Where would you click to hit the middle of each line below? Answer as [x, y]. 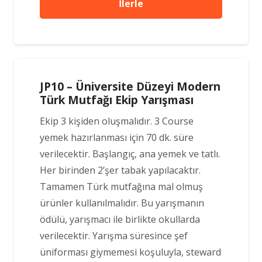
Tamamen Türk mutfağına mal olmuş [121, 187]
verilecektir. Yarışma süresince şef [114, 236]
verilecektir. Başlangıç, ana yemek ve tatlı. [130, 154]
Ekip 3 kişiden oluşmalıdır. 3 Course [117, 121]
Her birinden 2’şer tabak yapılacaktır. [120, 170]
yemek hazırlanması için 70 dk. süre [117, 138]
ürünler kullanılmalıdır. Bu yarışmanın [122, 203]
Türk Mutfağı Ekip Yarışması [117, 100]
